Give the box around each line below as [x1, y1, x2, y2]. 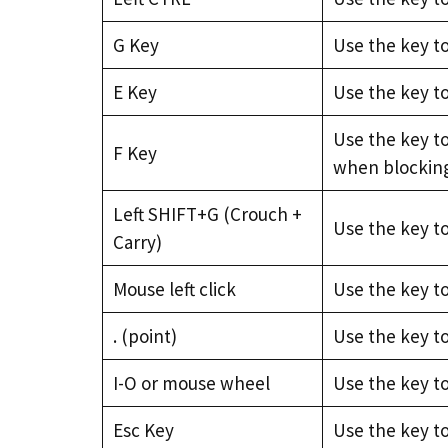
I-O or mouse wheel [112, 371, 270, 395]
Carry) [112, 230, 162, 254]
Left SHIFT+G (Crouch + [112, 202, 302, 226]
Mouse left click [112, 277, 236, 301]
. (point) [112, 324, 177, 348]
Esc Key [112, 418, 174, 442]
